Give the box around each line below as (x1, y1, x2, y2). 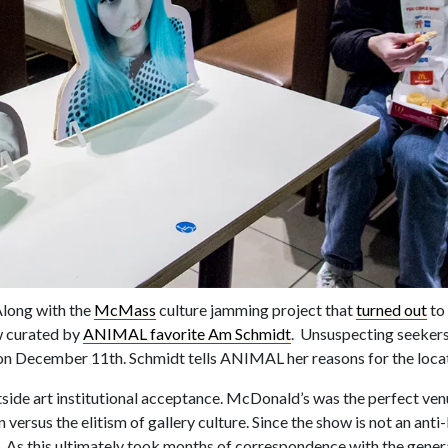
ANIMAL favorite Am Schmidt (83, 324, 291, 344)
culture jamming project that (156, 300, 356, 320)
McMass (94, 300, 156, 320)
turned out (356, 300, 427, 320)
